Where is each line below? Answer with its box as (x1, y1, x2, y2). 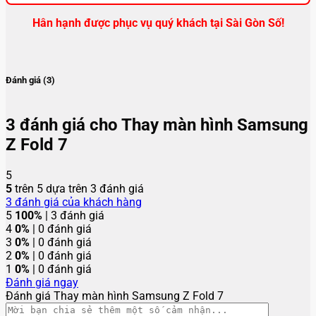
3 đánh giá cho (6, 114, 121, 135)
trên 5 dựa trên (12, 181, 90, 195)
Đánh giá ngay (6, 275, 78, 289)
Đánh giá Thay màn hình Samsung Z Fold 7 (6, 288, 224, 303)
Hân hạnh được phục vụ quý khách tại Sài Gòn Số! (32, 16, 284, 30)
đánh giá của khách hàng (12, 195, 142, 209)
